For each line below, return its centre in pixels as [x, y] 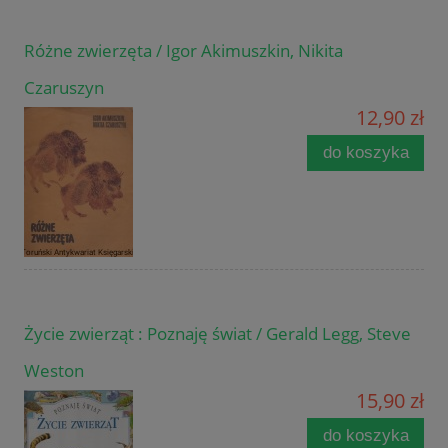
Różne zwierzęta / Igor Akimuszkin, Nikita [183, 51]
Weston [54, 371]
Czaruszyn [64, 88]
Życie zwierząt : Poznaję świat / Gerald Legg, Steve [217, 334]
